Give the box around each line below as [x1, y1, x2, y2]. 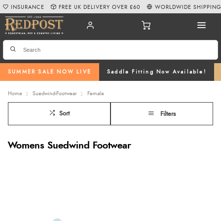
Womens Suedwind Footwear [8, 141, 131, 150]
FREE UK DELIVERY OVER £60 [59, 4, 141, 10]
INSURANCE [11, 4, 45, 10]
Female [87, 90, 104, 96]
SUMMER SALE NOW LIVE [8, 69, 91, 75]
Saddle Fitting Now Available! [107, 69, 206, 75]
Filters [160, 110, 176, 117]
